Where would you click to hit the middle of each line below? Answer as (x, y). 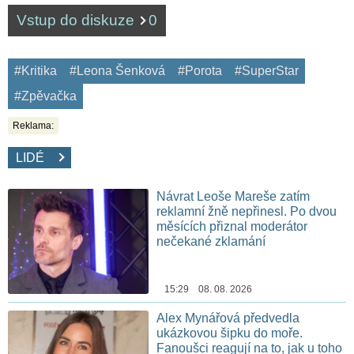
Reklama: (33, 125)
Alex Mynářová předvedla (228, 318)
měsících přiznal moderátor (232, 226)
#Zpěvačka (45, 96)
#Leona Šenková (117, 70)
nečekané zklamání (211, 241)
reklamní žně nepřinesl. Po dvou (247, 211)
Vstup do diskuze (77, 20)
